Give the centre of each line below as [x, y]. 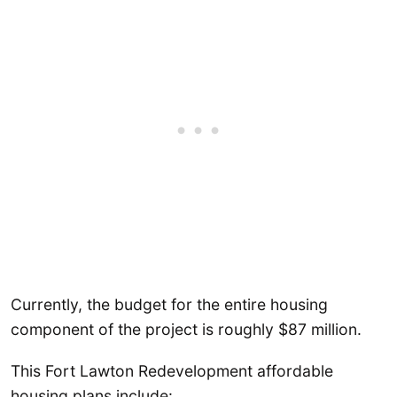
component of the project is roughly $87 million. [186, 329]
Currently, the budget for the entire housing [169, 304]
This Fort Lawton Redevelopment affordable [172, 371]
